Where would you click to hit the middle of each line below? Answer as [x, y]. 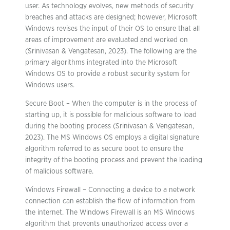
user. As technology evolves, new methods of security [109, 6]
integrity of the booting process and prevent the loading [114, 160]
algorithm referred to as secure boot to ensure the [104, 149]
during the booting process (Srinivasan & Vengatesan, [110, 126]
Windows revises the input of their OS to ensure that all [112, 29]
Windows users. [50, 85]
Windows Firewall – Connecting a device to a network [110, 190]
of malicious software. [59, 171]
